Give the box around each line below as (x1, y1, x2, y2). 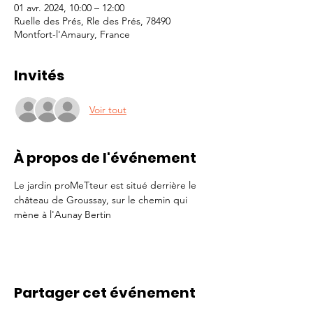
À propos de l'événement (14, 148, 196, 168)
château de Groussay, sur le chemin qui (14, 194, 190, 206)
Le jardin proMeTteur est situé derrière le (14, 179, 199, 191)
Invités (14, 66, 64, 85)
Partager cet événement (14, 283, 196, 303)
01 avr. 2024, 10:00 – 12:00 (14, 1, 124, 14)
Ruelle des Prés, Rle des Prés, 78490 (14, 15, 170, 27)
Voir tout (89, 103, 126, 116)
